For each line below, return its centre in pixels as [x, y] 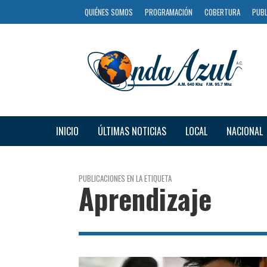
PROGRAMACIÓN [169, 12]
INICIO [67, 131]
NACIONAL [244, 131]
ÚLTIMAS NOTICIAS [132, 131]
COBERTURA [222, 12]
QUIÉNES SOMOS [109, 12]
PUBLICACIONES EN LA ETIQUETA [125, 178]
